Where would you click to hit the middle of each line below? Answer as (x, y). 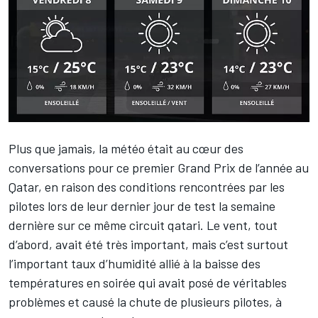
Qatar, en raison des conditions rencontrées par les (147, 187)
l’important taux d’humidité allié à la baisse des (135, 264)
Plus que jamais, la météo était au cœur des (126, 149)
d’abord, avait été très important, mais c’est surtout (148, 245)
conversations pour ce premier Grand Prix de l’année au (159, 168)
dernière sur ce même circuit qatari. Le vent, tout (143, 225)
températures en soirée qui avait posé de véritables (148, 283)
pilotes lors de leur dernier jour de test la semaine (142, 206)
